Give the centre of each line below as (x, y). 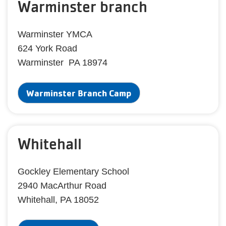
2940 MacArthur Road (62, 186)
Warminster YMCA (55, 34)
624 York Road (47, 48)
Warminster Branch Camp (79, 93)
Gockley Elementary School (73, 172)
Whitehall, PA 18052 (58, 200)
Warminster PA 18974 (63, 63)
